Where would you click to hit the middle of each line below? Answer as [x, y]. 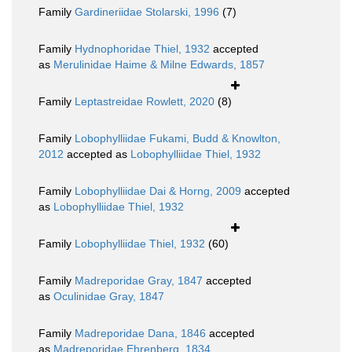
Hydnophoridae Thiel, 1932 [142, 49]
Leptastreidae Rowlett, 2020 [145, 102]
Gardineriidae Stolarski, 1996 [147, 12]
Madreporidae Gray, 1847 [139, 281]
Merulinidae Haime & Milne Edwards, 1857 [159, 65]
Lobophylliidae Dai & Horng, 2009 [158, 191]
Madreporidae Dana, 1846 [140, 334]
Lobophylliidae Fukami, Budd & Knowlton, [178, 139]
